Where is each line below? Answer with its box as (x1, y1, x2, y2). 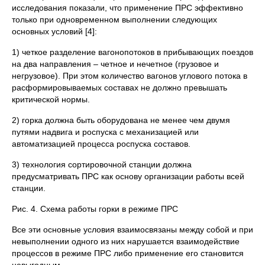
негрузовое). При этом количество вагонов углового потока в (12, 71, 247, 80)
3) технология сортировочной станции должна (12, 160, 192, 169)
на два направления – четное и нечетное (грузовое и (12, 59, 219, 69)
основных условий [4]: (12, 27, 97, 36)
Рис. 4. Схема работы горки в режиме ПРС (12, 204, 178, 214)
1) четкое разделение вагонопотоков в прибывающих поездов (12, 47, 253, 57)
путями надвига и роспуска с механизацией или (12, 127, 199, 137)
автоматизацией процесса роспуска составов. (12, 139, 190, 148)
